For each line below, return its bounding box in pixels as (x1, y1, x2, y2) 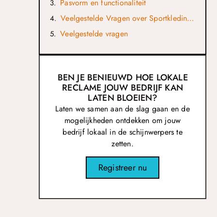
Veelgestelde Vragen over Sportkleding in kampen (187, 13, 194, 24)
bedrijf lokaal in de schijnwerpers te (62, 126, 183, 138)
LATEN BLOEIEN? (87, 91, 158, 104)
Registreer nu (98, 161, 147, 174)
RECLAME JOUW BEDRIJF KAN (62, 81, 184, 94)
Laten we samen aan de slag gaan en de (55, 103, 190, 114)
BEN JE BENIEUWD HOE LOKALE (57, 71, 188, 84)
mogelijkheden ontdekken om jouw (64, 114, 181, 126)
